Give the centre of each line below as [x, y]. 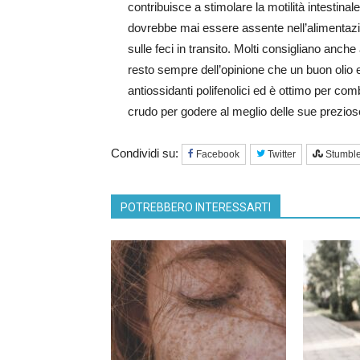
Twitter [282, 155]
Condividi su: [146, 153]
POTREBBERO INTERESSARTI [196, 208]
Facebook [218, 155]
